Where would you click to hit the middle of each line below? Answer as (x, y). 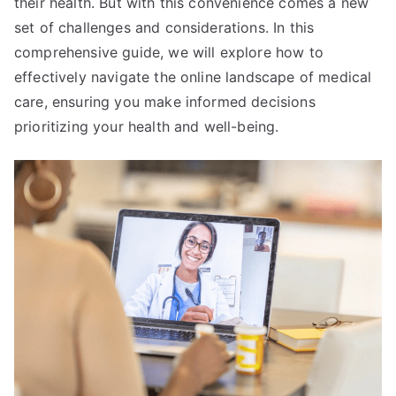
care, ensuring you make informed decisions (165, 101)
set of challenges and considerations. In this (164, 27)
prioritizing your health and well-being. (147, 126)
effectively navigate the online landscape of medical (193, 76)
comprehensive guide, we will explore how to (169, 52)
